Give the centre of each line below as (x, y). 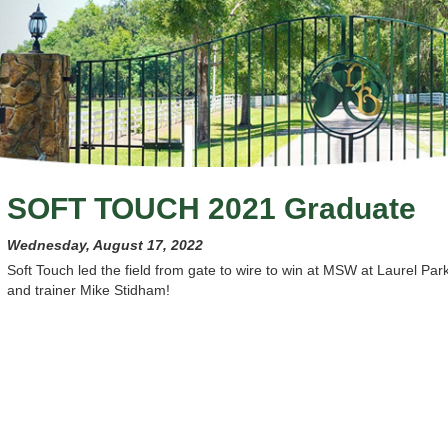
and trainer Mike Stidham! (88, 289)
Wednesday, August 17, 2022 (104, 244)
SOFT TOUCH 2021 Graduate (211, 208)
